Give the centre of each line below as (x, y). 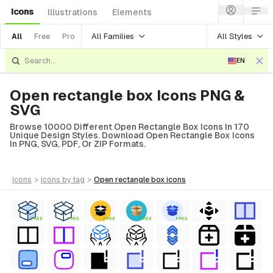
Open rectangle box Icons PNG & (127, 95)
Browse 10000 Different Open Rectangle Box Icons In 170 (129, 127)
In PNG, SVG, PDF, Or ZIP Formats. (78, 144)
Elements (132, 12)
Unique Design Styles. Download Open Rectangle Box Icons (132, 135)
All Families (113, 36)
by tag (73, 180)
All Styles (235, 36)
